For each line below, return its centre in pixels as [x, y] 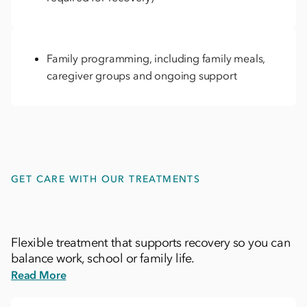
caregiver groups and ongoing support [142, 75]
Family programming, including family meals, [156, 58]
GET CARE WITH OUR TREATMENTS [106, 179]
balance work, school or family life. [103, 258]
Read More [39, 274]
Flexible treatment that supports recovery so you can [151, 242]
